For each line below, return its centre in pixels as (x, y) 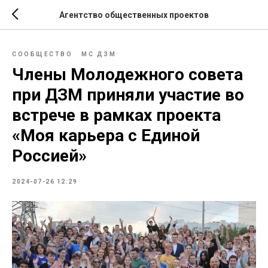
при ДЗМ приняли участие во (128, 95)
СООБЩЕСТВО (42, 54)
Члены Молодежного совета (127, 74)
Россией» (49, 156)
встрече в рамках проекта (116, 115)
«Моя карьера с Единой (106, 135)
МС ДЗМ (99, 54)
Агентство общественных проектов (134, 15)
